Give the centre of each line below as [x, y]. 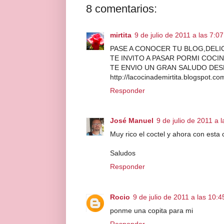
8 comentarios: [121, 8]
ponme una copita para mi [151, 210]
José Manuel [132, 121]
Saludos [123, 153]
